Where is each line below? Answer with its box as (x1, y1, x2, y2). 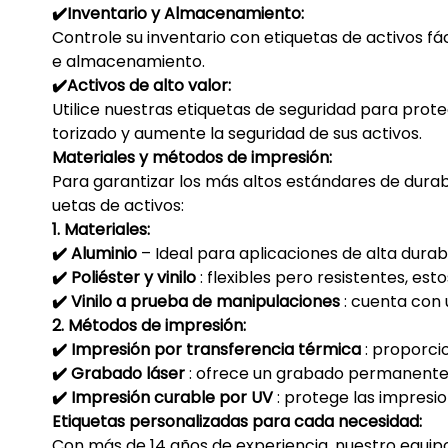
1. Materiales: (52, 218, 150, 242)
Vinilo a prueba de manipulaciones (67, 290, 340, 314)
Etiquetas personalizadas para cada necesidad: (52, 410, 422, 434)
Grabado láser (67, 362, 185, 386)
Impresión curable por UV (67, 386, 273, 410)
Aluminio (67, 242, 137, 266)
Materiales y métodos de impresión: (52, 146, 332, 170)
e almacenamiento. (52, 50, 205, 74)
